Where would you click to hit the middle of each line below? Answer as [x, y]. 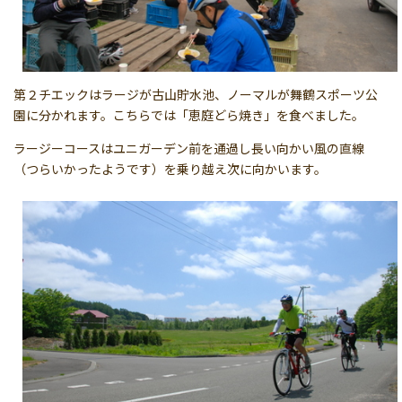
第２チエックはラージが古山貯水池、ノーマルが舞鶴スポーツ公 [196, 94]
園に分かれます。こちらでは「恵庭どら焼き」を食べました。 [189, 114]
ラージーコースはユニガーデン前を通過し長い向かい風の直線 [189, 148]
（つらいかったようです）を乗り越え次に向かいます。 [170, 168]
